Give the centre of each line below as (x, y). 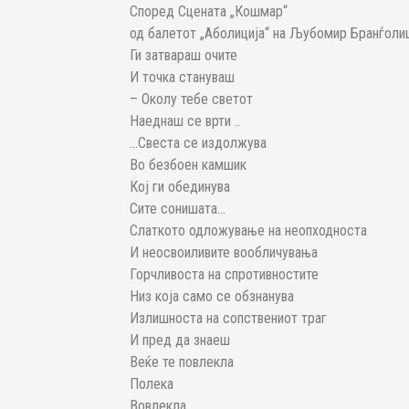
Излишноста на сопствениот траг (228, 319)
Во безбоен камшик (188, 165)
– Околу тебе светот (191, 100)
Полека (152, 384)
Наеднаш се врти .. (185, 121)
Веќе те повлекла (182, 362)
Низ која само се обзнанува (212, 297)
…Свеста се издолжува (198, 143)
